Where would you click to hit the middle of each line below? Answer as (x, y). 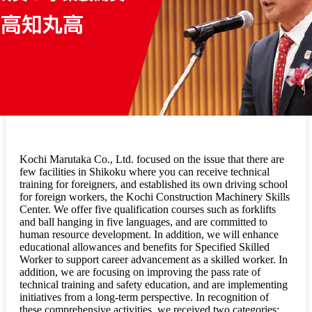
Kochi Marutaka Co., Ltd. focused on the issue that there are (152, 159)
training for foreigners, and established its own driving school (154, 184)
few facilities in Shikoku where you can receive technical (145, 171)
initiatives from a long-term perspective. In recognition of (144, 297)
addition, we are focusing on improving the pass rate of (140, 272)
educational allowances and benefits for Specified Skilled (145, 247)
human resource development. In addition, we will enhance (149, 234)
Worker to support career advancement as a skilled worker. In (154, 259)
